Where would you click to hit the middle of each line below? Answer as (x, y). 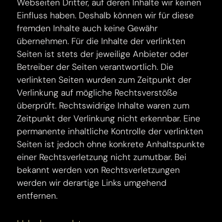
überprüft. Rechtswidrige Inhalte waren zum (103, 106)
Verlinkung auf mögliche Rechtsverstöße (97, 93)
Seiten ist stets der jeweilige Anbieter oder (103, 54)
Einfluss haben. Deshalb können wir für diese (106, 15)
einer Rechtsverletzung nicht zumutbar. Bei (102, 157)
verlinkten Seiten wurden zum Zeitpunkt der (104, 80)
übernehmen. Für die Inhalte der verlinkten (101, 41)
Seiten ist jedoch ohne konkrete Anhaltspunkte (111, 144)
